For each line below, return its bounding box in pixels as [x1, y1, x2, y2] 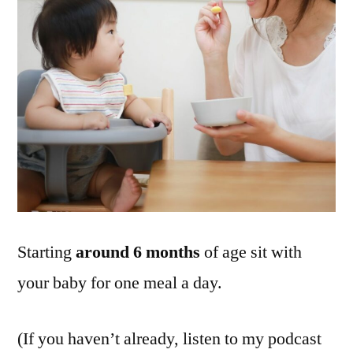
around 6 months [76, 241, 200, 263]
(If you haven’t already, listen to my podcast [17, 328, 321, 350]
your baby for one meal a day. [17, 272, 222, 294]
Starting [17, 241, 76, 263]
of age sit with [200, 241, 302, 263]
